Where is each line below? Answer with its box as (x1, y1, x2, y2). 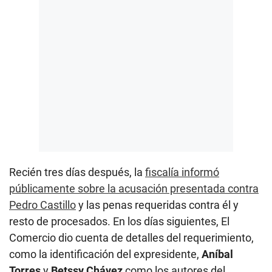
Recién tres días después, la (9, 165, 145, 178)
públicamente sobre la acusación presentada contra (9, 182, 259, 195)
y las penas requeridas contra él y (76, 198, 239, 211)
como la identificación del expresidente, (9, 247, 202, 260)
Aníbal (202, 247, 233, 260)
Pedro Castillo (9, 198, 76, 211)
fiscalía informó (145, 165, 219, 178)
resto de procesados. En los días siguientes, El (9, 214, 229, 228)
